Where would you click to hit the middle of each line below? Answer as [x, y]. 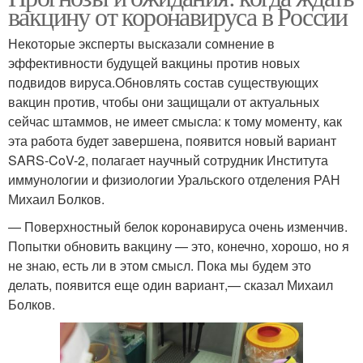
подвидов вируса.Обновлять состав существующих [163, 83]
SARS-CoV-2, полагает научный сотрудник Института [168, 160]
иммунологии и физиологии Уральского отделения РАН [174, 180]
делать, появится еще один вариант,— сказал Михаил [171, 285]
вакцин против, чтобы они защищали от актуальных [164, 102]
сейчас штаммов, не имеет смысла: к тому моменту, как [175, 122]
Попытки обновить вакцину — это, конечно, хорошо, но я [179, 246]
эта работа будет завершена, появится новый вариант [172, 141]
